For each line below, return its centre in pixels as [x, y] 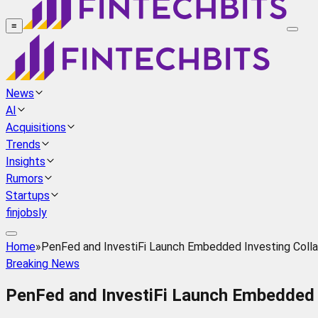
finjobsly [26, 213]
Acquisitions [36, 128]
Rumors [24, 179]
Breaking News [43, 264]
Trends [23, 145]
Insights [26, 162]
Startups [28, 196]
